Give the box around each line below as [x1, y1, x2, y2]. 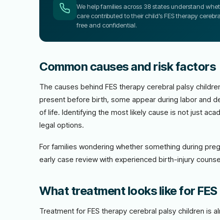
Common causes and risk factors [39, 59, 216, 74]
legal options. [39, 120, 84, 130]
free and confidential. [77, 21, 137, 29]
